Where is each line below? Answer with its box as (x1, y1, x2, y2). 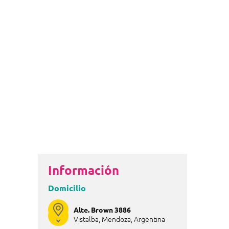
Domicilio (48, 182, 86, 193)
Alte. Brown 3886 (73, 204, 131, 214)
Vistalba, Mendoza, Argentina (73, 214, 165, 224)
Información (48, 162, 119, 178)
